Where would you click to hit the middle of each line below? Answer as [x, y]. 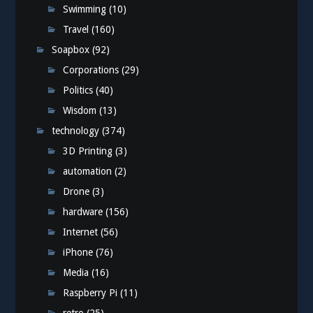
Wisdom [80, 111]
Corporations [91, 70]
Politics [78, 90]
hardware [83, 212]
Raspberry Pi [90, 293]
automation [88, 172]
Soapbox [71, 50]
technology [76, 131]
